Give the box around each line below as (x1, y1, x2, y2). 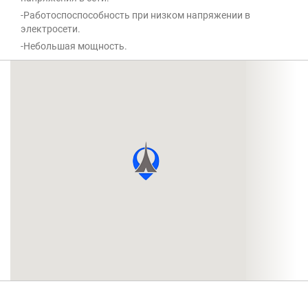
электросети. (21, 23, 80, 35)
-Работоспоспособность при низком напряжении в (21, 10, 250, 21)
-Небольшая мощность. (21, 41, 127, 52)
